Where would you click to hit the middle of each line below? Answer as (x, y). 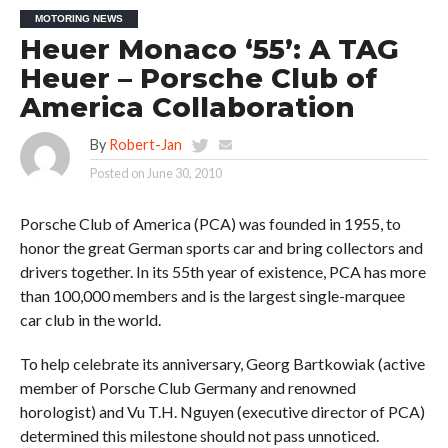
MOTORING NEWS (78, 18)
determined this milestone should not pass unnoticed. (199, 435)
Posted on (117, 172)
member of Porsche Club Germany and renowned (187, 387)
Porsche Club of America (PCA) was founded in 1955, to (210, 223)
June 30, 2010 (184, 172)
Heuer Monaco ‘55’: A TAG (209, 49)
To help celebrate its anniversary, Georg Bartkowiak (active (222, 363)
